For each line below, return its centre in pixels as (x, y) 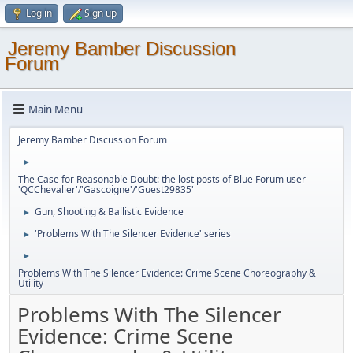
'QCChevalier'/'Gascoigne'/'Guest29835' (106, 190)
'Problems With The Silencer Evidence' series (133, 234)
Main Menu (56, 109)
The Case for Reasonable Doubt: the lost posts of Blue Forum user (162, 179)
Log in (39, 13)
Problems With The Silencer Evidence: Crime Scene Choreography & (167, 273)
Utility (31, 283)
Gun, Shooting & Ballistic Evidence (109, 212)
